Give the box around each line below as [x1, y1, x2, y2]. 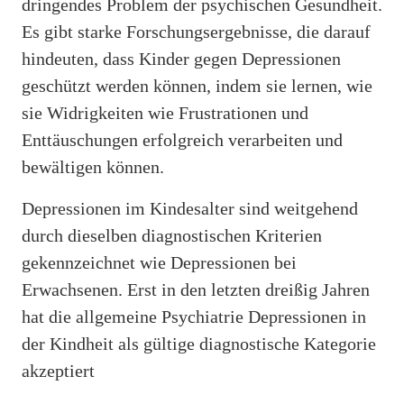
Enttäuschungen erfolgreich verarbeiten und [22, 129, 343, 150]
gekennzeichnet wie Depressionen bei [22, 252, 297, 272]
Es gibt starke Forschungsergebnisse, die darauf [22, 21, 371, 41]
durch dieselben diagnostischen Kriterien [22, 225, 322, 245]
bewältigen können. [22, 156, 164, 177]
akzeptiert [22, 360, 95, 381]
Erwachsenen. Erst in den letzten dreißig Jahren [22, 279, 370, 299]
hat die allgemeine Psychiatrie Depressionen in [22, 306, 366, 326]
